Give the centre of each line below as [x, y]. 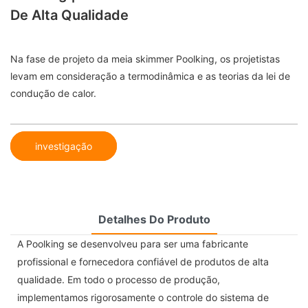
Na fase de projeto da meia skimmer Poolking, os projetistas [145, 59]
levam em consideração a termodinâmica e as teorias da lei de [150, 76]
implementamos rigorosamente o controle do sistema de [143, 297]
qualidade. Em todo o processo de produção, [119, 279]
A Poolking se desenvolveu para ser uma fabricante [133, 243]
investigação [64, 146]
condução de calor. [53, 93]
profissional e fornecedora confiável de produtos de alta [143, 261]
